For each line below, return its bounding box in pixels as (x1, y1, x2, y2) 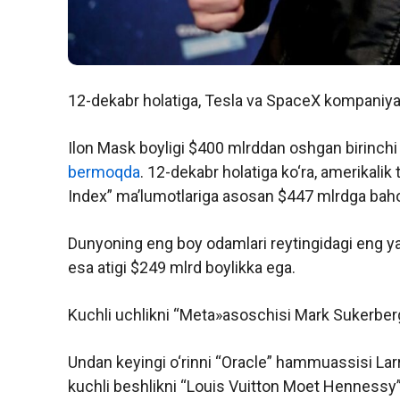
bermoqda (68, 162, 140, 182)
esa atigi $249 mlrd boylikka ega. (68, 258, 296, 278)
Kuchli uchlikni (68, 305, 170, 325)
